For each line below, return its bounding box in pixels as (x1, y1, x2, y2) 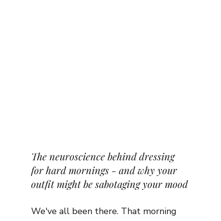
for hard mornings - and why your (31, 163, 180, 177)
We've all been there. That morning (31, 205, 179, 217)
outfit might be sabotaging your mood (31, 177, 188, 190)
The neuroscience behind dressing (31, 149, 177, 163)
